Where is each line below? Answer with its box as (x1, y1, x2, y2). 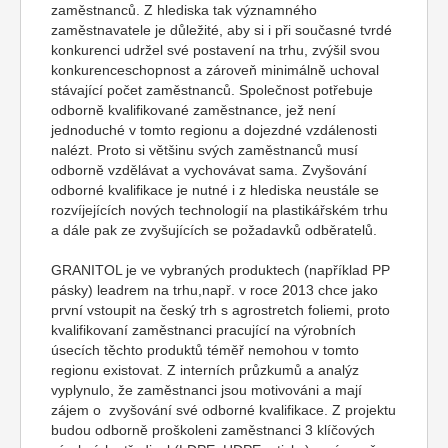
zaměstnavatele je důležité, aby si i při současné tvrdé (51, 22, 392, 38)
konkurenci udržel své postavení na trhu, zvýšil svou (51, 42, 380, 58)
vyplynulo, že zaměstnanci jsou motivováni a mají (51, 382, 362, 398)
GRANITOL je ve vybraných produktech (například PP (51, 262, 390, 278)
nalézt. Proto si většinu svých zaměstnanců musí (51, 142, 358, 158)
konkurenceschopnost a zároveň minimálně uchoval (51, 62, 379, 78)
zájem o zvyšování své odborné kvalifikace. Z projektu (51, 402, 396, 418)
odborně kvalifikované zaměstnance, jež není (51, 102, 336, 118)
